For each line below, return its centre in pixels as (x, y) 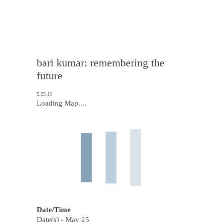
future (50, 76)
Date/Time (54, 210)
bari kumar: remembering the (101, 63)
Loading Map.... (61, 103)
